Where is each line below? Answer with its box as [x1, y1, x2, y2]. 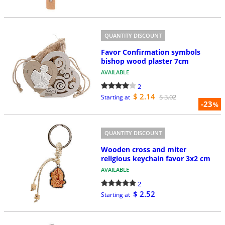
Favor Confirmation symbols [100, 47, 200, 57]
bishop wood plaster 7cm [100, 56, 189, 66]
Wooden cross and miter [100, 144, 186, 154]
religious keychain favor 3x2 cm [100, 153, 210, 163]
